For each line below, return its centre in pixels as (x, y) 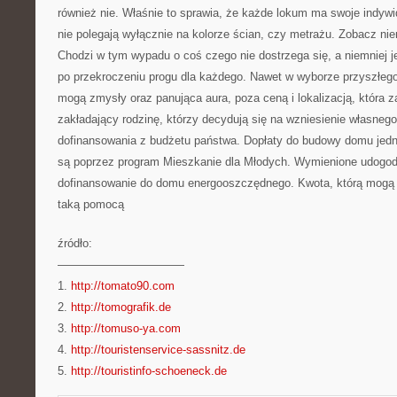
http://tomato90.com (123, 286)
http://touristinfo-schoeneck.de (149, 371)
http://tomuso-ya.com (126, 328)
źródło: (75, 243)
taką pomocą (91, 204)
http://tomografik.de (121, 307)
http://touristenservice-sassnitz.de (158, 350)
